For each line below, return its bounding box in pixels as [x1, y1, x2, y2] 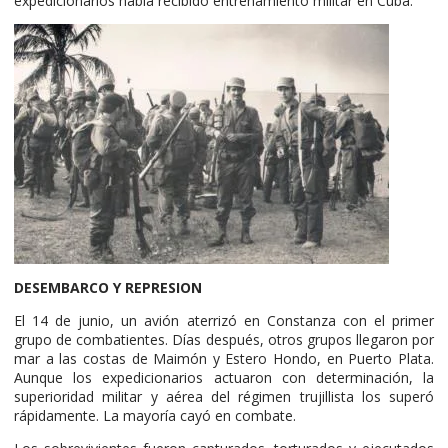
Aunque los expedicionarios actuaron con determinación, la [14, 367, 434, 387]
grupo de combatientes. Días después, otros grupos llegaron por [14, 329, 434, 349]
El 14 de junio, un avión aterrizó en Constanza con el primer [14, 310, 434, 330]
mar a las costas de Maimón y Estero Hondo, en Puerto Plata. [14, 348, 434, 368]
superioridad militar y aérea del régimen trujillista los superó [14, 386, 434, 406]
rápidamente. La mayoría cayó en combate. [14, 405, 296, 425]
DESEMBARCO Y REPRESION [14, 277, 206, 297]
